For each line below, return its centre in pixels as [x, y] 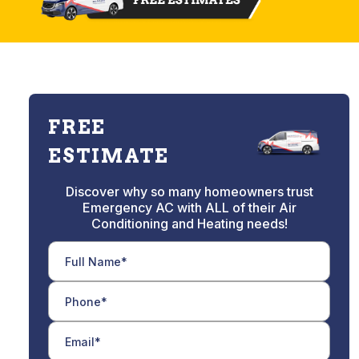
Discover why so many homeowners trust [189, 192]
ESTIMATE [109, 156]
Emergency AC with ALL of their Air [189, 208]
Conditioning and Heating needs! [189, 224]
